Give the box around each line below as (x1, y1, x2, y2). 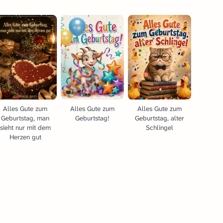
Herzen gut (9, 132, 41, 141)
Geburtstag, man (1, 113, 50, 122)
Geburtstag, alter (134, 113, 184, 122)
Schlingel (145, 123, 173, 132)
